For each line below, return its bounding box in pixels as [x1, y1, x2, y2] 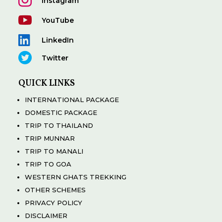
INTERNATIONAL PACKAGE [24, 95, 119, 104]
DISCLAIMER [24, 211, 67, 220]
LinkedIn [42, 35, 74, 45]
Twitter [42, 53, 68, 62]
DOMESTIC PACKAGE [24, 108, 97, 116]
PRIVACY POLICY [24, 198, 82, 207]
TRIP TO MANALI [24, 147, 83, 155]
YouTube [42, 15, 74, 25]
